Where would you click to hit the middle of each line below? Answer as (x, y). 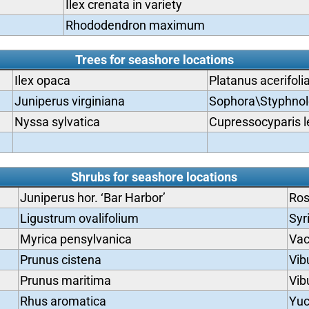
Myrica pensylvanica (76, 239)
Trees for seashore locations (154, 60)
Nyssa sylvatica (57, 122)
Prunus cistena (60, 260)
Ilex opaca (42, 80)
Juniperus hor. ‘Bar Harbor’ (92, 198)
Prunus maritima (65, 280)
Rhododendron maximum (135, 25)
